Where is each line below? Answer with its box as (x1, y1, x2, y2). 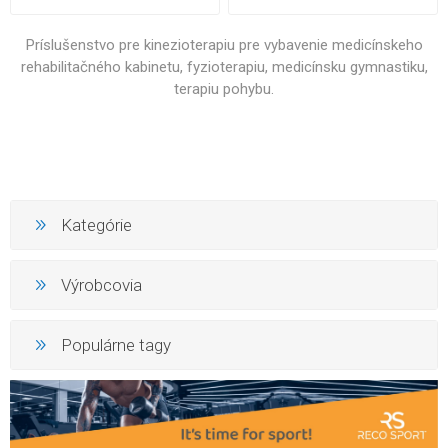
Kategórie (61, 214, 132, 235)
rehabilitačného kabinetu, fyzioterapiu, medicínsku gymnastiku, (20, 57, 428, 76)
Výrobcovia (61, 274, 142, 295)
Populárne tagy (61, 334, 171, 355)
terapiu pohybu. (174, 79, 274, 98)
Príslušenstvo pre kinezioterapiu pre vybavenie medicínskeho (25, 35, 423, 54)
